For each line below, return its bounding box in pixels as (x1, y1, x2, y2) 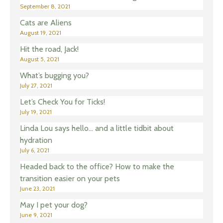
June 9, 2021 (20, 211, 52, 219)
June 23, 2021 (20, 185, 55, 193)
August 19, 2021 (20, 29, 61, 37)
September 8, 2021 (20, 2, 70, 10)
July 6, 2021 (20, 146, 49, 154)
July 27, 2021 (20, 82, 52, 90)
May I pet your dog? (20, 200, 88, 210)
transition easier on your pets (20, 174, 120, 184)
